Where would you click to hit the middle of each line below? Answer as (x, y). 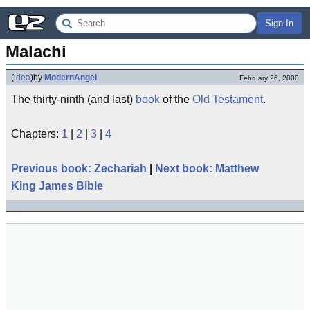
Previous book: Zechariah (79, 168)
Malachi (36, 52)
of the (176, 99)
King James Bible (57, 186)
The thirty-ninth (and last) (73, 99)
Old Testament (228, 99)
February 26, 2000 (269, 78)
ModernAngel (71, 77)
